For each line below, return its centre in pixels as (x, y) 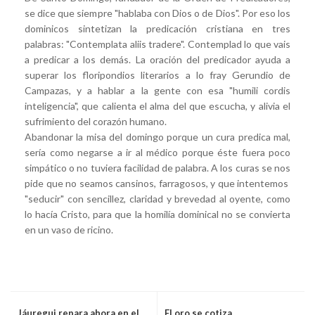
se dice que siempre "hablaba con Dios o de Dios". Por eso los (157, 13)
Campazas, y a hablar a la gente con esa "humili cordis (157, 91)
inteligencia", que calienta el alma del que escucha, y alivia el (157, 106)
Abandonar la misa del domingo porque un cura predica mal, (157, 137)
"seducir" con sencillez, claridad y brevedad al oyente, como (157, 199)
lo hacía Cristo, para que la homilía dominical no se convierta (157, 214)
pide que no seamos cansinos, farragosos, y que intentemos (157, 184)
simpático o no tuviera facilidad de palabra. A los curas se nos (157, 168)
